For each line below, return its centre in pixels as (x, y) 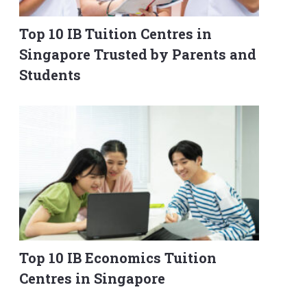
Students (50, 74)
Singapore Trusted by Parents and (138, 54)
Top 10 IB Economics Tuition (118, 257)
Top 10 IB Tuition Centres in (115, 33)
